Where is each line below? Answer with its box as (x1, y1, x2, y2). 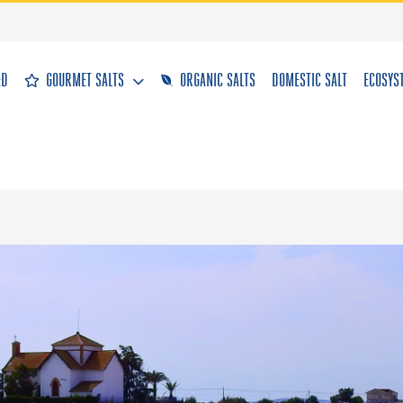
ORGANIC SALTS (179, 69, 255, 91)
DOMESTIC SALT (271, 69, 347, 91)
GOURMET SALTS (46, 69, 125, 91)
